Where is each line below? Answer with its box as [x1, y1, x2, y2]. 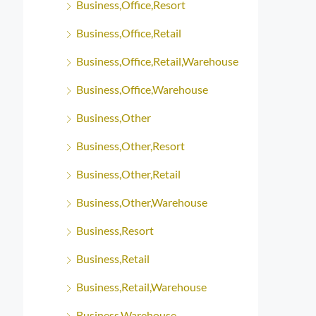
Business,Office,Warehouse [76, 83, 208, 96]
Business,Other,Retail [76, 167, 181, 181]
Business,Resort [76, 224, 154, 237]
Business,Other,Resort [76, 139, 185, 152]
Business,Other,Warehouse [76, 195, 207, 209]
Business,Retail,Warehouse [76, 280, 207, 293]
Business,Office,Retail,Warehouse [76, 54, 238, 68]
